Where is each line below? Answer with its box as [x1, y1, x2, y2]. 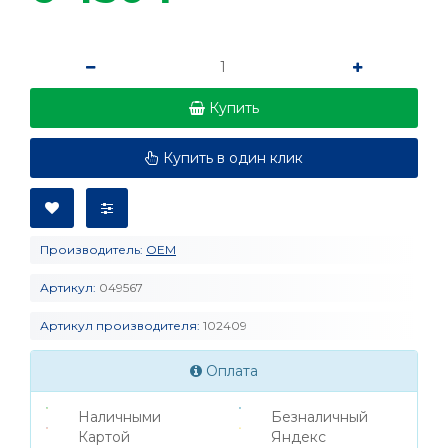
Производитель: [40, 242, 143, 258]
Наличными [78, 408, 162, 427]
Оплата [202, 362, 258, 381]
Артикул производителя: [40, 318, 200, 334]
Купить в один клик [163, 149, 303, 168]
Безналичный [271, 408, 369, 427]
